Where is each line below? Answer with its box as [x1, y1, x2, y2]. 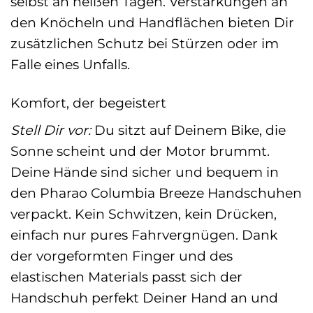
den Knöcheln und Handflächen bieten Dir [10, 13, 294, 31]
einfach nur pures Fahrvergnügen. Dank [10, 226, 277, 244]
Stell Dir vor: [10, 122, 91, 139]
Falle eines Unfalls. [10, 55, 130, 73]
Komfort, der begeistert [10, 94, 166, 111]
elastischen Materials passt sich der [10, 268, 242, 286]
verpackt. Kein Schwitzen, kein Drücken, [10, 205, 277, 223]
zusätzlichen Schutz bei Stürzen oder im [10, 34, 279, 52]
